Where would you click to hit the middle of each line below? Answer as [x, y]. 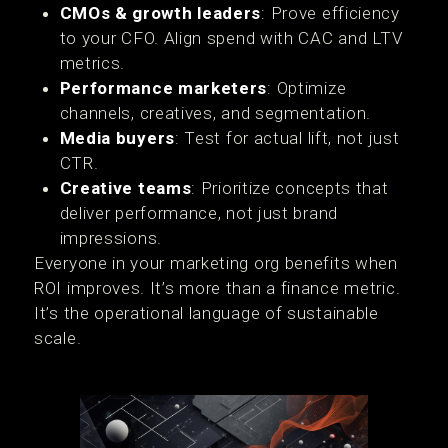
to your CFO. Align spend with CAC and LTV [231, 38]
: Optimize [307, 88]
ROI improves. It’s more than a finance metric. [217, 288]
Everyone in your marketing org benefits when [216, 263]
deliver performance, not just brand [198, 213]
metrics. [92, 63]
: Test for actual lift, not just [287, 138]
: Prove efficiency [330, 13]
